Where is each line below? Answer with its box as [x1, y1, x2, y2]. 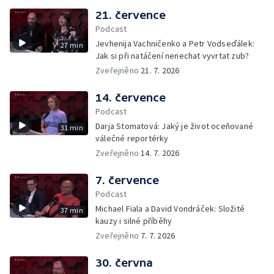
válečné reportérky [95, 133, 169, 144]
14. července [95, 91, 166, 104]
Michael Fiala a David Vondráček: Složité [95, 203, 245, 214]
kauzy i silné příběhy [95, 215, 172, 226]
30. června [95, 256, 153, 269]
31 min [60, 123, 83, 132]
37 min [60, 206, 83, 215]
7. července [95, 174, 159, 187]
